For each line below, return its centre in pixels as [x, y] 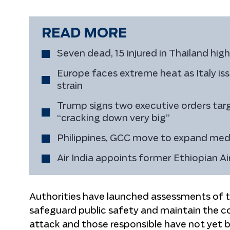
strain [70, 86]
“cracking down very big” [113, 119]
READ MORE [84, 33]
